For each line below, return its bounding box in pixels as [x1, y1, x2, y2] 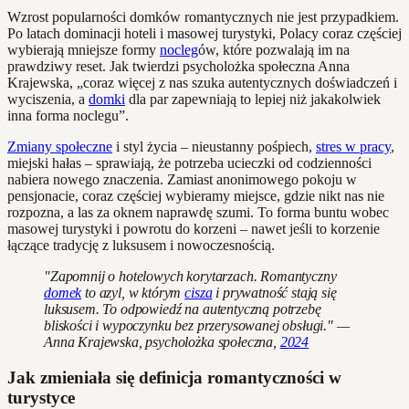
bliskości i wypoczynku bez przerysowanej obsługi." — [44, 317, 350, 333]
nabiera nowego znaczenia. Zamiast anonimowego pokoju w [7, 171, 357, 187]
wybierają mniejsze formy [7, 41, 160, 58]
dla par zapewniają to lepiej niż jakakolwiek [125, 90, 381, 107]
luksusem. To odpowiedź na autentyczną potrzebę [44, 300, 321, 317]
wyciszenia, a [7, 90, 89, 107]
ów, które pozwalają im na [198, 41, 350, 58]
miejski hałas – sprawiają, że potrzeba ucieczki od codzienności [7, 154, 372, 171]
